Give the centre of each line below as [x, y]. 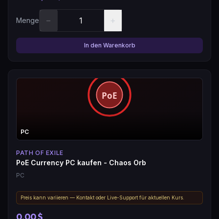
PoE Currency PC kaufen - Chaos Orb [81, 162]
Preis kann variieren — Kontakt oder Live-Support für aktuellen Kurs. [102, 197]
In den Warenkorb [109, 45]
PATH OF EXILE [40, 153]
